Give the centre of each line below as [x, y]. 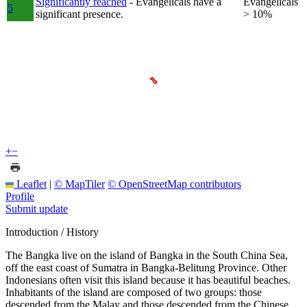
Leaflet [30, 184]
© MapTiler [79, 184]
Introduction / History [52, 232]
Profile [20, 196]
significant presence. [79, 14]
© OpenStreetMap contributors [174, 184]
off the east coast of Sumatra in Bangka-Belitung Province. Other [146, 267]
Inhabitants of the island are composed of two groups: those [134, 292]
